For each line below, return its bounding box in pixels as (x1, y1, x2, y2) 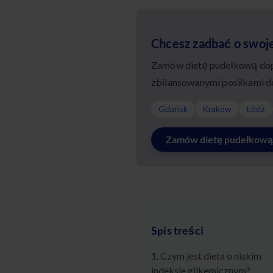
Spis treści (151, 224, 204, 238)
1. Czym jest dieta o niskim (151, 250, 261, 262)
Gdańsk (158, 104, 188, 115)
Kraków (202, 104, 232, 115)
